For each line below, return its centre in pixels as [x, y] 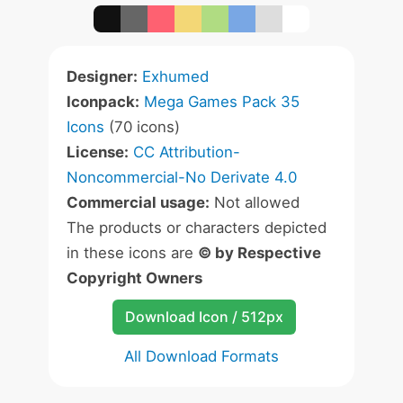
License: [98, 152]
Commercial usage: [138, 202]
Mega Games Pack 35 [222, 102]
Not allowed [255, 202]
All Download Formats [201, 356]
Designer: [102, 76]
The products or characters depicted [197, 228]
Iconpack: [103, 102]
